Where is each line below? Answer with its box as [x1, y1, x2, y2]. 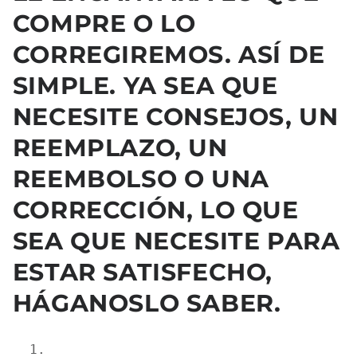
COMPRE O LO [12, 9, 196, 39]
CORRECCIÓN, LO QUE [12, 195, 299, 226]
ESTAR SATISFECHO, [12, 257, 273, 288]
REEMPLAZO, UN [12, 133, 228, 163]
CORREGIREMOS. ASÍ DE [12, 40, 325, 70]
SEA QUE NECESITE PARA [12, 226, 340, 257]
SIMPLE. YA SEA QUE [12, 71, 278, 101]
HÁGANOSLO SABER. [12, 288, 281, 319]
